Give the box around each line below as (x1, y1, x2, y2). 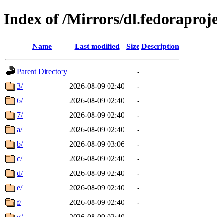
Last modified (74, 42, 120, 50)
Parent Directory (17, 67, 67, 76)
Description (141, 42, 179, 50)
